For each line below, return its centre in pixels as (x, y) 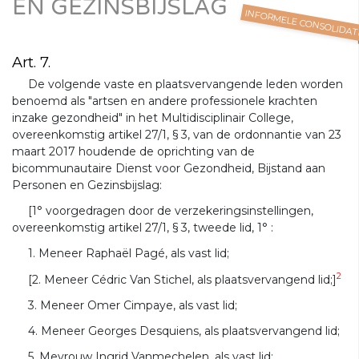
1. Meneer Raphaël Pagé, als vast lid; (129, 254)
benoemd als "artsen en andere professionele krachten (165, 101)
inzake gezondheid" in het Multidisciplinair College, (153, 118)
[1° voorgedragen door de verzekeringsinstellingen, (171, 211)
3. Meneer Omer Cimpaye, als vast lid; (133, 305)
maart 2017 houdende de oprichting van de (133, 151)
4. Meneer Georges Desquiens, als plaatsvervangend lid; (184, 331)
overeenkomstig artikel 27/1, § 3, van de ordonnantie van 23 (177, 135)
